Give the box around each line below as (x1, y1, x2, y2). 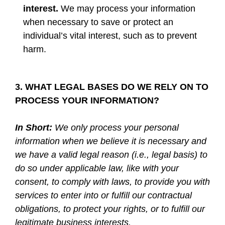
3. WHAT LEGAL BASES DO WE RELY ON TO (15, 82, 208, 92)
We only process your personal (55, 123, 179, 133)
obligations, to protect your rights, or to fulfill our (15, 204, 205, 214)
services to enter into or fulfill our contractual (15, 190, 192, 200)
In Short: (15, 123, 55, 133)
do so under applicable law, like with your (15, 163, 179, 173)
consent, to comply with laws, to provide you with (15, 177, 210, 187)
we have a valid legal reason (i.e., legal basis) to (15, 150, 207, 160)
